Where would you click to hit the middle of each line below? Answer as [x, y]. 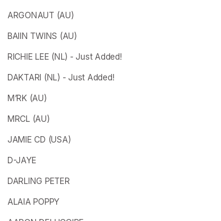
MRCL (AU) [29, 119]
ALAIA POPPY [34, 202]
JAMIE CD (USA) [39, 139]
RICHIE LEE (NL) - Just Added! [65, 56]
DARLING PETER [39, 181]
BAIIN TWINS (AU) [42, 36]
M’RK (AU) [27, 98]
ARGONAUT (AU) [41, 15]
